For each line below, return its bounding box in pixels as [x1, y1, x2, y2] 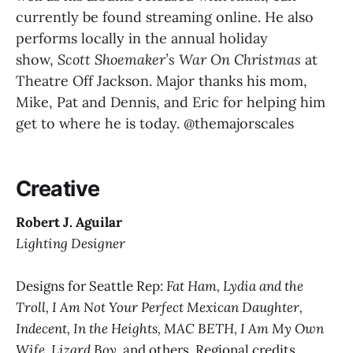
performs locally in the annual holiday [16, 28, 268, 47]
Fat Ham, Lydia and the [166, 277, 303, 295]
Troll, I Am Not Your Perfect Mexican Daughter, [16, 299, 303, 317]
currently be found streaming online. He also [16, 7, 314, 26]
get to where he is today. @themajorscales [16, 113, 294, 132]
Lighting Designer [16, 234, 125, 252]
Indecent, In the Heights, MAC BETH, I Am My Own [16, 320, 324, 338]
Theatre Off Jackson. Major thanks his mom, [16, 71, 307, 90]
